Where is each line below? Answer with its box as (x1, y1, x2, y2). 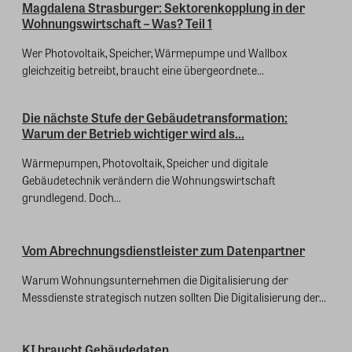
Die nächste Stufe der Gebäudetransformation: (22, 108, 288, 127)
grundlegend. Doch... (22, 189, 121, 206)
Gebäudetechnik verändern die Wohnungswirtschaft (22, 172, 276, 189)
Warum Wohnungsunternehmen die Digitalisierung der (22, 271, 288, 288)
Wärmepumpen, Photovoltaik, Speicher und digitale (22, 155, 268, 171)
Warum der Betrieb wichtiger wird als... (22, 124, 244, 143)
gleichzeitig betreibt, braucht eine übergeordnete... (22, 62, 264, 79)
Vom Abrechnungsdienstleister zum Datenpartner (22, 240, 305, 259)
